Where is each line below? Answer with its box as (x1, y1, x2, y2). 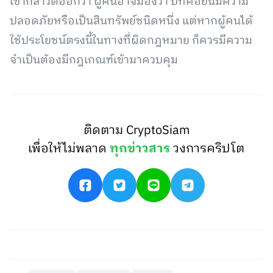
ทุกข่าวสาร (110, 139, 171, 159)
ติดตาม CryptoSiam (83, 121, 190, 141)
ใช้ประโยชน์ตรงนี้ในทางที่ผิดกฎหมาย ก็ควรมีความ (10, 32, 252, 50)
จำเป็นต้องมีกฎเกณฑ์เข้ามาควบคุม (10, 51, 178, 69)
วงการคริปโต (173, 139, 245, 159)
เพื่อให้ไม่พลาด (28, 139, 110, 159)
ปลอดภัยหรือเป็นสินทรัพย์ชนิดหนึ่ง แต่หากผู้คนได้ (10, 12, 253, 30)
